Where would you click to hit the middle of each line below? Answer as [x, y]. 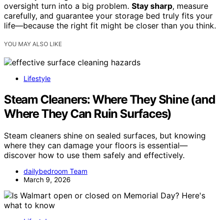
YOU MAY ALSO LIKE [33, 44]
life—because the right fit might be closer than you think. [110, 26]
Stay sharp [152, 6]
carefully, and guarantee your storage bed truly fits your [108, 16]
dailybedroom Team [55, 171]
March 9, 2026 [47, 180]
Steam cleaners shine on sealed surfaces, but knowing [105, 136]
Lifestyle [37, 79]
